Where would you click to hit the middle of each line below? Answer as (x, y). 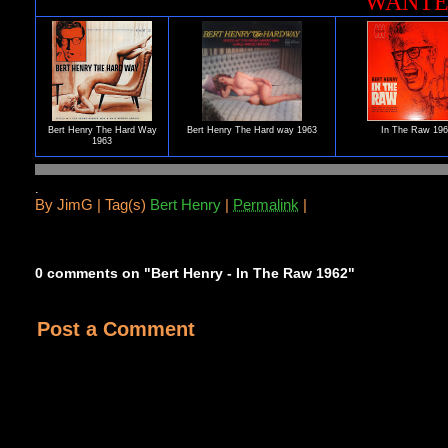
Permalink (266, 205)
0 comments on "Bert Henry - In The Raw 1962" (195, 272)
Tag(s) (128, 205)
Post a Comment (116, 328)
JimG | (81, 205)
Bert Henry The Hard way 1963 (252, 130)
